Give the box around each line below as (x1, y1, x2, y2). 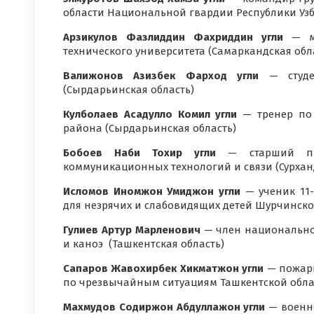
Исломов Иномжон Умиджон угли (63, 185, 240, 198)
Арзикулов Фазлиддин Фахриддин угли (63, 31, 283, 43)
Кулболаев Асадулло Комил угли (63, 108, 238, 121)
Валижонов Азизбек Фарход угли (63, 69, 259, 82)
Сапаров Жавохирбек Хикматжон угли (63, 262, 264, 275)
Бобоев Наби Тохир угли (63, 146, 217, 159)
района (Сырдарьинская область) (63, 122, 236, 135)
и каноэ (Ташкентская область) (63, 238, 224, 250)
